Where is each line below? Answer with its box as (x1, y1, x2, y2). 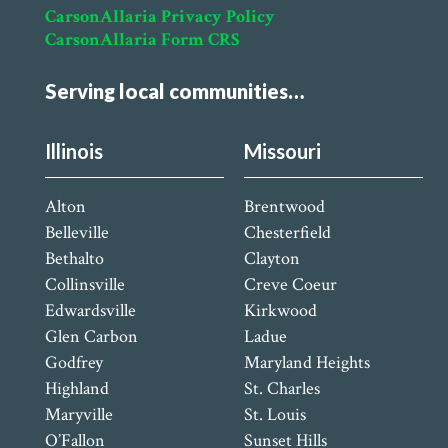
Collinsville (44, 272, 125, 296)
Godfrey (44, 350, 103, 374)
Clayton (243, 246, 300, 270)
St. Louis (243, 402, 306, 426)
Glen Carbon (44, 324, 138, 348)
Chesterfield (243, 220, 331, 244)
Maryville (44, 402, 113, 426)
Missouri (243, 138, 321, 163)
